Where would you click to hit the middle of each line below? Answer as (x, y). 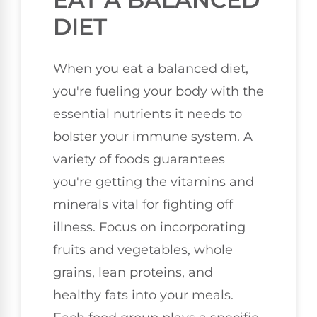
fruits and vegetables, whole (143, 250)
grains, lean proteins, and (133, 273)
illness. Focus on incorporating (149, 227)
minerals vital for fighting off (143, 205)
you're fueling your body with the (158, 92)
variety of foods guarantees (139, 160)
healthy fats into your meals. (143, 295)
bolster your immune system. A (153, 137)
